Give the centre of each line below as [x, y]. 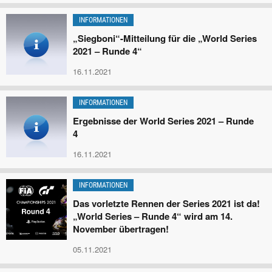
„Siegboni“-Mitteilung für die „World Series [165, 38]
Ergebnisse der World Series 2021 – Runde [163, 121]
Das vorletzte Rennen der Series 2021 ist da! [166, 203]
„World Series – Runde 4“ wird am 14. [153, 216]
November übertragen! [121, 229]
